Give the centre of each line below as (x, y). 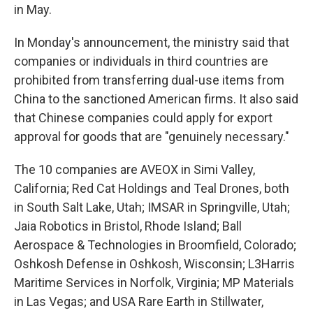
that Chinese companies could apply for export (143, 118)
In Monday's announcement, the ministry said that (152, 42)
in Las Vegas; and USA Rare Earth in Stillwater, (139, 301)
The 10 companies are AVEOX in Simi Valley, (134, 169)
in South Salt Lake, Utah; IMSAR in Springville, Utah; (152, 207)
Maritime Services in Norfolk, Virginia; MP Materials (154, 283)
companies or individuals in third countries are (141, 61)
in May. (33, 9)
